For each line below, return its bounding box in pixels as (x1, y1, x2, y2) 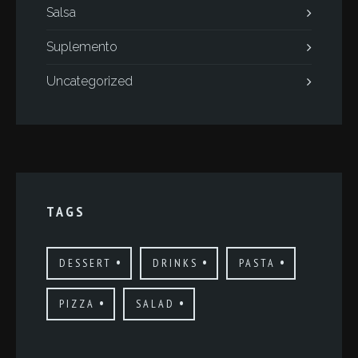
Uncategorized (46, 74, 133, 89)
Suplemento (46, 39, 117, 54)
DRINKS (153, 256, 198, 270)
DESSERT (59, 256, 112, 270)
